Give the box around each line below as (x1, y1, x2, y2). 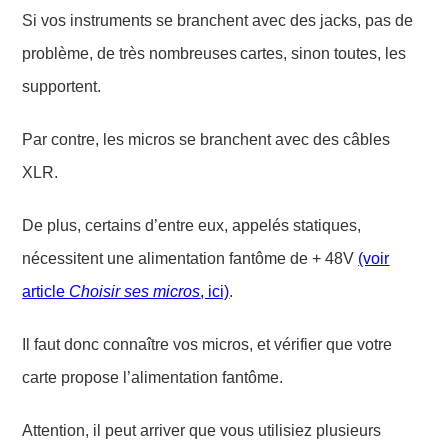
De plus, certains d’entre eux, (22, 216, 233, 234)
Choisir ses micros (69, 282, 201, 300)
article (22, 282, 70, 300)
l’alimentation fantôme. (119, 368, 284, 386)
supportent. (22, 77, 102, 95)
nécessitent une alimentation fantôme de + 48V (22, 249, 359, 267)
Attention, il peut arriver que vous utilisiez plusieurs (22, 421, 382, 439)
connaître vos (103, 335, 203, 353)
